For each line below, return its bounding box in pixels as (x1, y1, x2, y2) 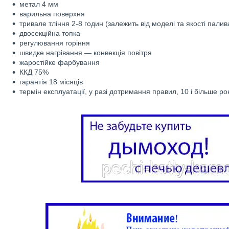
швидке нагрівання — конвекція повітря (19, 49, 152, 57)
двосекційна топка (19, 29, 80, 37)
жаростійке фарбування (19, 58, 100, 66)
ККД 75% (19, 68, 49, 76)
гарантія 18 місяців (19, 78, 83, 86)
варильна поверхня (19, 10, 85, 18)
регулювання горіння (19, 39, 90, 47)
